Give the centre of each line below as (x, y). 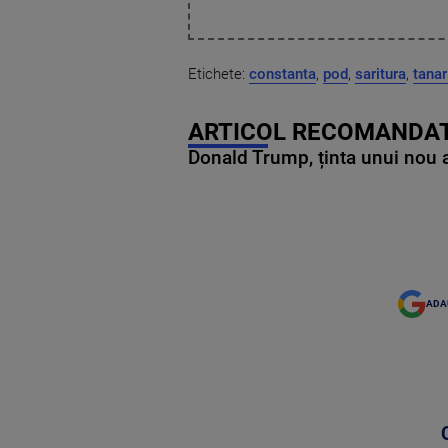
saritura (380, 73)
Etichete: (218, 73)
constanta (282, 73)
